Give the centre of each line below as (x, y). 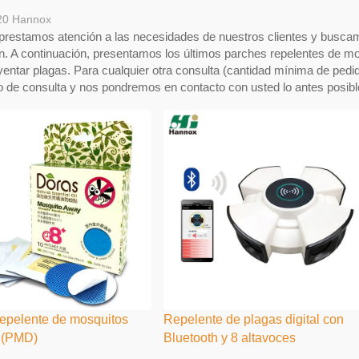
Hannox (32, 20)
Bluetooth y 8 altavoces (230, 338)
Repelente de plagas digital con (254, 319)
